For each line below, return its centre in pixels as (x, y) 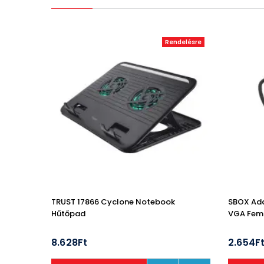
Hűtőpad (68, 214)
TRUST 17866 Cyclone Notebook (113, 202)
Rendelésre (183, 42)
